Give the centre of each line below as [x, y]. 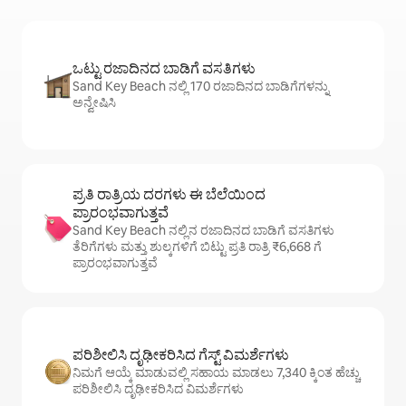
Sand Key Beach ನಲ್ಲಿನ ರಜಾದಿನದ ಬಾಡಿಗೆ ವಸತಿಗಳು [203, 231]
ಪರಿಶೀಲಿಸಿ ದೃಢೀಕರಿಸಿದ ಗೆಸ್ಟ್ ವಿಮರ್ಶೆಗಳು [181, 355]
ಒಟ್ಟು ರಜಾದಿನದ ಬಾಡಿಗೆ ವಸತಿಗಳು [164, 69]
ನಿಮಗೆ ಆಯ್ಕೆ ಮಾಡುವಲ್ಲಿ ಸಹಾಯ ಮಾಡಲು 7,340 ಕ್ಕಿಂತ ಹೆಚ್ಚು [216, 373]
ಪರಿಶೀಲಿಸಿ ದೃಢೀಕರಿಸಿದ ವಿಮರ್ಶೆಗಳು [158, 389]
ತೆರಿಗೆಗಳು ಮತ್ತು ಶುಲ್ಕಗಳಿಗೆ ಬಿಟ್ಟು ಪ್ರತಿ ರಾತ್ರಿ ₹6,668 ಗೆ [197, 247]
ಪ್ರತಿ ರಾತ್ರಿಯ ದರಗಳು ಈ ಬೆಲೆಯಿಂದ [169, 195]
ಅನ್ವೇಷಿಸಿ [94, 103]
